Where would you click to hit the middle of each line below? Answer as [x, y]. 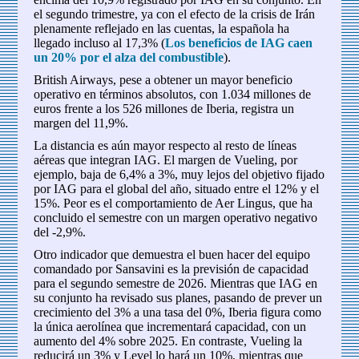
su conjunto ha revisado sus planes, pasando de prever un [178, 298]
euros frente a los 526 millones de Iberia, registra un [164, 109]
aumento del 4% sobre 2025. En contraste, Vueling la [168, 341]
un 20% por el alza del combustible [129, 58]
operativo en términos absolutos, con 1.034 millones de [173, 95]
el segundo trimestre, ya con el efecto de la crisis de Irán [175, 14]
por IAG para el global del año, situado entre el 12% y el [177, 189]
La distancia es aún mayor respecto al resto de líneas [165, 146]
